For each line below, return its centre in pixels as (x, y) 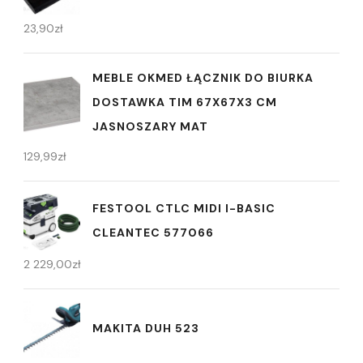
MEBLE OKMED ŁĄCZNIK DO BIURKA (203, 78)
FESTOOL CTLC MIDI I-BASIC (184, 208)
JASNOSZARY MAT (150, 127)
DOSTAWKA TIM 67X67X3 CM (185, 102)
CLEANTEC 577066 (153, 232)
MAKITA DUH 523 (146, 328)
